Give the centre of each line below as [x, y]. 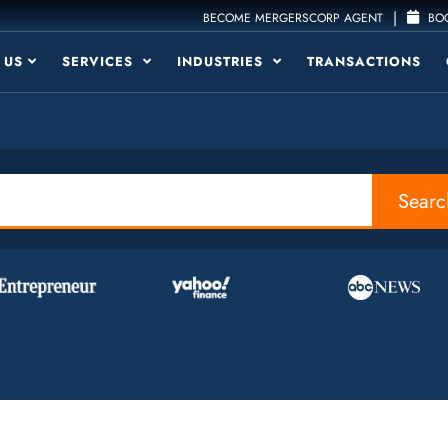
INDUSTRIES [222, 61]
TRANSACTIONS [364, 61]
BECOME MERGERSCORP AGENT [293, 18]
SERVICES [100, 61]
